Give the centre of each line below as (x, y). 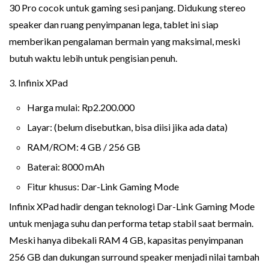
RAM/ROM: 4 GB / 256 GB (84, 147)
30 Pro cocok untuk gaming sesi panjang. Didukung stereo (127, 7)
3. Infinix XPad (38, 82)
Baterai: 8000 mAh (66, 166)
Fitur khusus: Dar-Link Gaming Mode (103, 186)
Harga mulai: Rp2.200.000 (81, 107)
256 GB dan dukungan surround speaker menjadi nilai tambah (134, 256)
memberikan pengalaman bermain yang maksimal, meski (125, 41)
